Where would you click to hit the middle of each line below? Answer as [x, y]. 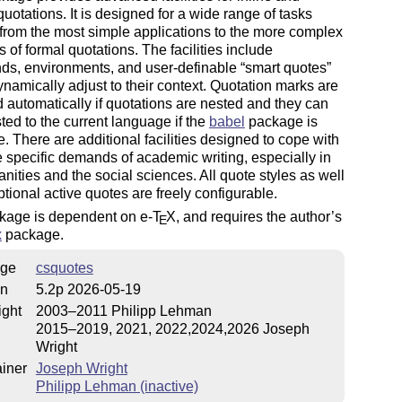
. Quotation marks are [270, 85]
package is [281, 121]
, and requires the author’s [258, 216]
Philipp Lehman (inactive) [117, 387]
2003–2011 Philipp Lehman [123, 311]
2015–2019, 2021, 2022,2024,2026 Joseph [172, 329]
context [179, 85]
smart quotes [285, 67]
